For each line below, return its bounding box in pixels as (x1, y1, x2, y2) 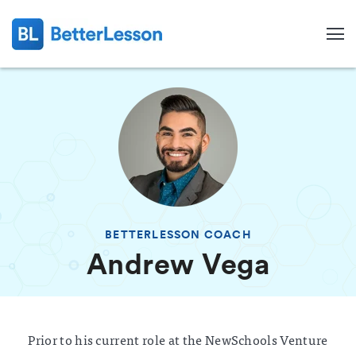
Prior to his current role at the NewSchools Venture (28, 331, 328, 349)
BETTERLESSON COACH (105, 226, 251, 242)
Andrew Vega (86, 246, 270, 281)
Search (11, 300, 57, 316)
